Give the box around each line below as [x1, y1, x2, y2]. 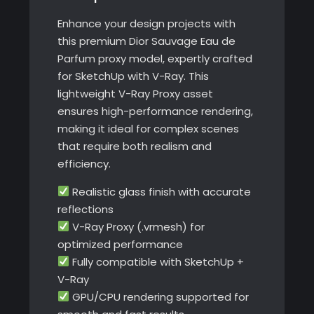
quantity [56, 6, 101, 21]
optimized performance [57, 236, 183, 252]
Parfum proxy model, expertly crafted [57, 50, 252, 66]
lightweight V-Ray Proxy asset [57, 86, 213, 101]
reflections [57, 201, 114, 217]
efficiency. [57, 156, 111, 171]
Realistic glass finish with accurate [69, 184, 251, 199]
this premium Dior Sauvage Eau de [57, 33, 235, 48]
